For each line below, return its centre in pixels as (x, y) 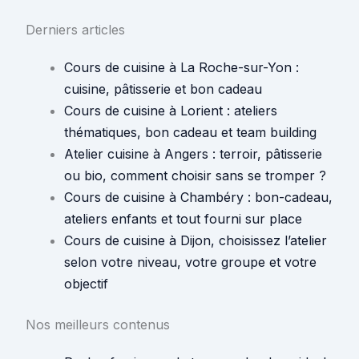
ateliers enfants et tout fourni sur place (183, 219)
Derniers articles (75, 30)
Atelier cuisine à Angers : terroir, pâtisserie (193, 154)
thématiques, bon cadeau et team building (190, 133)
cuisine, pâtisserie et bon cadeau (163, 89)
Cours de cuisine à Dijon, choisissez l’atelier (196, 241)
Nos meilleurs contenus (98, 325)
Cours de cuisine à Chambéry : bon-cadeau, (198, 198)
